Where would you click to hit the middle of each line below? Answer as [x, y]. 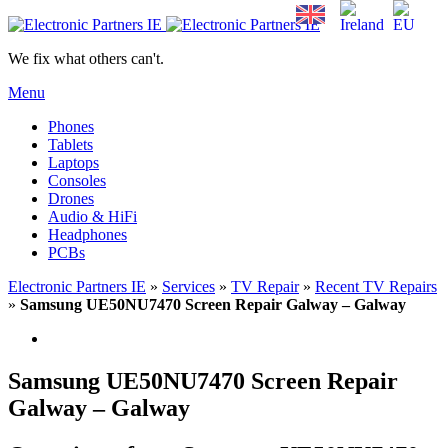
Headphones [87, 234]
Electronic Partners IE [77, 286]
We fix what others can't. [86, 58]
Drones [71, 198]
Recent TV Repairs [376, 286]
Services [188, 286]
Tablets [70, 144]
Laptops [73, 162]
